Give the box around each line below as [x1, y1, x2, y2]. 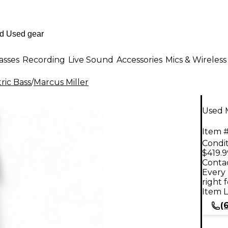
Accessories [117, 54, 162, 65]
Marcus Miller [34, 77, 89, 87]
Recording [22, 54, 65, 65]
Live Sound [68, 54, 113, 65]
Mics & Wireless [165, 54, 226, 65]
